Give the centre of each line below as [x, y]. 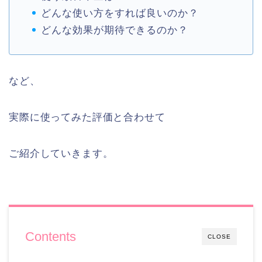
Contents [51, 236]
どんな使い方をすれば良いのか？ [120, 13]
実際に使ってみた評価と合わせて [87, 117]
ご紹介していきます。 [61, 153]
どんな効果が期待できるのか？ [115, 30]
